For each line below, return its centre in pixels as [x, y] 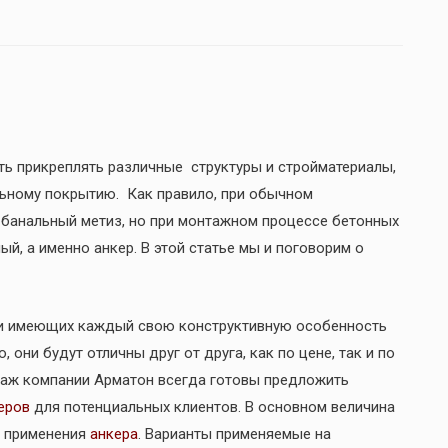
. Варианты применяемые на [234, 433]
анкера [114, 433]
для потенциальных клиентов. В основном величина [212, 406]
